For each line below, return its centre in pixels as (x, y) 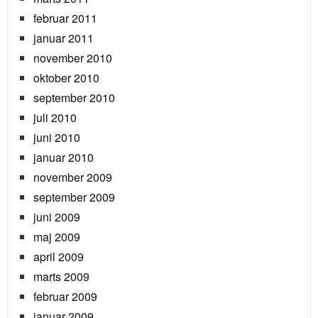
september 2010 (74, 98)
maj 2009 (57, 237)
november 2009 (73, 177)
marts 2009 (61, 277)
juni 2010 (57, 138)
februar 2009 (65, 297)
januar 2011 (64, 38)
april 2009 (59, 257)
